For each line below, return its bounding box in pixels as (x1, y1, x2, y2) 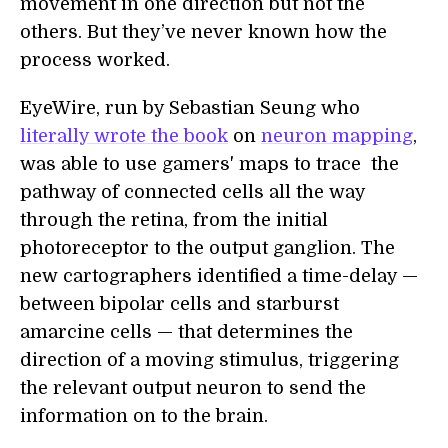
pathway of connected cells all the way (20, 182, 365, 203)
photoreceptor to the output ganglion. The (20, 238, 395, 259)
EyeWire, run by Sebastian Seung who (20, 98, 360, 119)
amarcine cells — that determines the (20, 322, 353, 343)
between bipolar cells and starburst (20, 294, 339, 315)
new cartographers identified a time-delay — (20, 266, 418, 287)
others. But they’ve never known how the (20, 22, 387, 43)
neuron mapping (261, 126, 413, 147)
